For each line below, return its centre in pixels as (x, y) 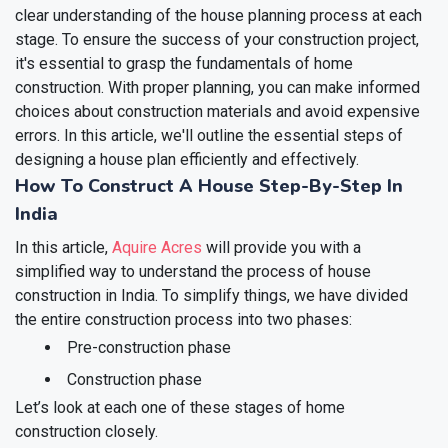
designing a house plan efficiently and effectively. (187, 159)
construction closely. (86, 431)
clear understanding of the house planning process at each (218, 15)
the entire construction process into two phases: (183, 319)
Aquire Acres (157, 247)
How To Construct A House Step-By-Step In (209, 185)
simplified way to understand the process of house (193, 271)
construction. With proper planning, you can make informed (217, 87)
